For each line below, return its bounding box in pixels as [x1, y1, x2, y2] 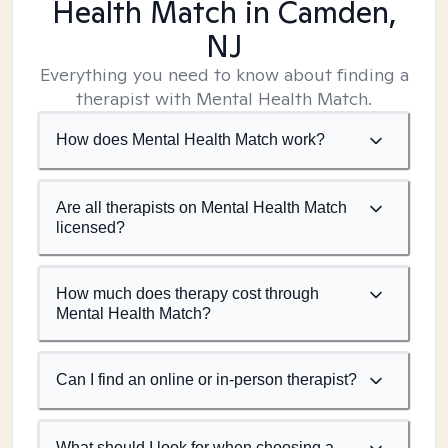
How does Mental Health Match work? [56, 131, 325, 148]
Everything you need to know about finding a [39, 63, 409, 86]
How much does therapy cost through [56, 285, 319, 302]
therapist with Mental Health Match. [76, 87, 372, 110]
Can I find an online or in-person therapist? [56, 371, 357, 388]
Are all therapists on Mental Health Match [56, 199, 347, 216]
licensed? [56, 219, 125, 236]
